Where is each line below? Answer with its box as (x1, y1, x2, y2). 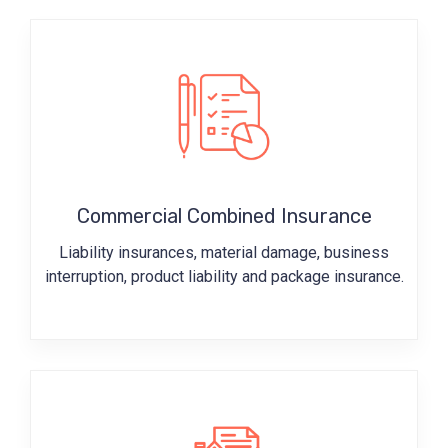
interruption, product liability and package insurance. (44, 266, 404, 286)
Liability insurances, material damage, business (59, 242, 389, 262)
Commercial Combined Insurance (76, 203, 372, 228)
